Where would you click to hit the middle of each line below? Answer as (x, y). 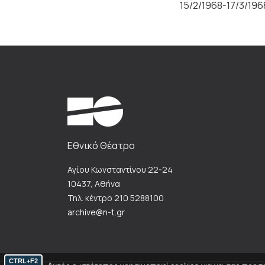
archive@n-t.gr (96, 212)
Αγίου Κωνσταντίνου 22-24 (120, 170)
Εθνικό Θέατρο (101, 146)
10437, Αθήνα (94, 184)
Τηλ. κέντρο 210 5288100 (116, 198)
